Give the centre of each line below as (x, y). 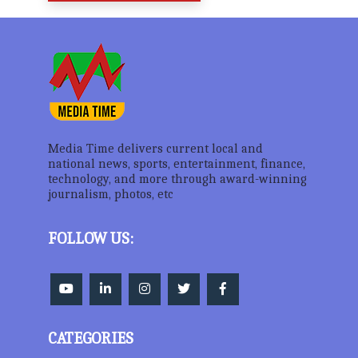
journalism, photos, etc (110, 194)
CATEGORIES (90, 338)
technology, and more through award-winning (177, 179)
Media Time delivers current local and (155, 149)
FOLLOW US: (90, 239)
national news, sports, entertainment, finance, (176, 164)
